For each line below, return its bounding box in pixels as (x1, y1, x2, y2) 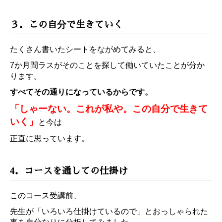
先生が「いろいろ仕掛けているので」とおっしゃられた (10, 207, 208, 216)
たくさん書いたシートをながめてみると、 (10, 45, 161, 54)
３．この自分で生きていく (10, 19, 123, 30)
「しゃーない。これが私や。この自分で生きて (10, 103, 208, 114)
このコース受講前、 (10, 191, 81, 200)
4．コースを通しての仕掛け (10, 165, 128, 176)
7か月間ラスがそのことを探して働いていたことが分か (10, 60, 205, 69)
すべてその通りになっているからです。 (10, 87, 153, 96)
